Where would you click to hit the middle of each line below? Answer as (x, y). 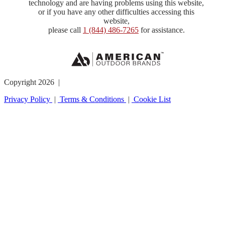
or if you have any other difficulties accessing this (117, 12)
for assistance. (161, 30)
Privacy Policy (28, 99)
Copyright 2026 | (33, 82)
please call (65, 30)
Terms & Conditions (92, 99)
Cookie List (151, 99)
